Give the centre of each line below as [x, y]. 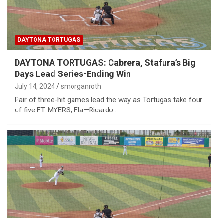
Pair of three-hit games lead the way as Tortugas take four [109, 100]
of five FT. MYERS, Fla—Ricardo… [66, 110]
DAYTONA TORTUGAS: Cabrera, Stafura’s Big [105, 62]
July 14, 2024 [35, 86]
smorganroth [81, 86]
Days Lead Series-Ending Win [73, 73]
